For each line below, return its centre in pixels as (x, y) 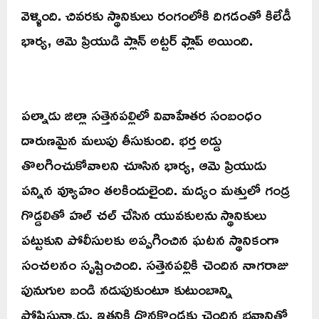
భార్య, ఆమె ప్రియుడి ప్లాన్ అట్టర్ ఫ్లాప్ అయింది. (137, 40)
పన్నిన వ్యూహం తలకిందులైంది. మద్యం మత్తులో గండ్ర (156, 189)
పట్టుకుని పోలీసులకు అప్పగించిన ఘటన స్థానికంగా (150, 239)
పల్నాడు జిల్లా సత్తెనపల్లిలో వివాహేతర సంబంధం (141, 114)
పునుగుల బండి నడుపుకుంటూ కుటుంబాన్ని (127, 289)
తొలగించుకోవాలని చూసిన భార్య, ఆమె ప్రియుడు (144, 164)
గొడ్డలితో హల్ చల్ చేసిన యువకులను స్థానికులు (144, 214)
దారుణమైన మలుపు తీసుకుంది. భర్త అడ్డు (121, 139)
